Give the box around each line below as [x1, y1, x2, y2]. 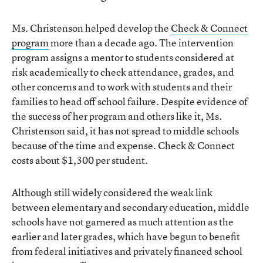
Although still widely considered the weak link [12, 185, 213, 199]
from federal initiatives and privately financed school [12, 244, 242, 258]
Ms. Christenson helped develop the [12, 21, 171, 35]
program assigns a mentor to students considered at [12, 50, 234, 64]
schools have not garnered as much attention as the [12, 214, 234, 228]
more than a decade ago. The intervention [49, 35, 234, 49]
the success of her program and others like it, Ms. [12, 109, 222, 123]
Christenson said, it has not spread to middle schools [12, 123, 239, 137]
